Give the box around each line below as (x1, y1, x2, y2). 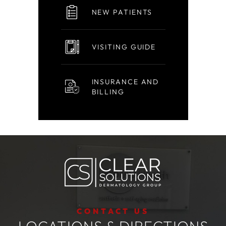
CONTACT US (77, 206, 149, 216)
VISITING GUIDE (91, 42, 156, 51)
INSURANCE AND (91, 77, 159, 86)
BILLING (91, 87, 125, 96)
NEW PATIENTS (91, 8, 153, 17)
